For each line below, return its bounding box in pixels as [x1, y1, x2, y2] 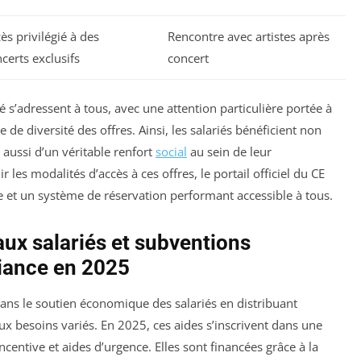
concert [168, 49, 209, 66]
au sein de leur [187, 143, 272, 160]
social [156, 143, 187, 160]
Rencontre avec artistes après [168, 27, 330, 44]
